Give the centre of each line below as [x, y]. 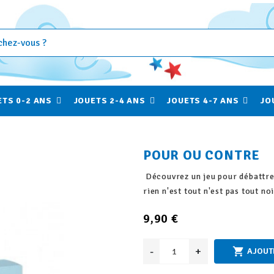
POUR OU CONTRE [202, 155]
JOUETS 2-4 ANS [111, 101]
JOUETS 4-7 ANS [204, 101]
